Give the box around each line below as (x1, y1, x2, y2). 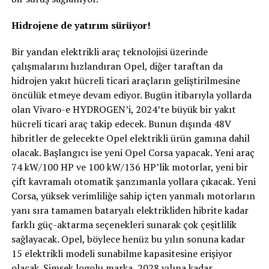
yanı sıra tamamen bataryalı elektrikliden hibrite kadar (11, 203, 249, 217)
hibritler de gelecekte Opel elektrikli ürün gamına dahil (11, 131, 250, 145)
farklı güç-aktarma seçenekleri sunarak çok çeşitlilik (11, 217, 237, 231)
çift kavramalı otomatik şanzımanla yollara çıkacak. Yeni (11, 174, 256, 188)
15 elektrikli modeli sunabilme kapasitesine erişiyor (11, 246, 232, 260)
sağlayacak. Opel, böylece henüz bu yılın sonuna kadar (11, 232, 245, 246)
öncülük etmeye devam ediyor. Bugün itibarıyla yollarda (11, 88, 252, 101)
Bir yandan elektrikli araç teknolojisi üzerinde (11, 44, 208, 58)
